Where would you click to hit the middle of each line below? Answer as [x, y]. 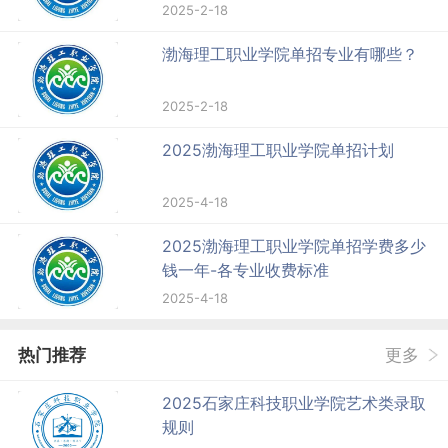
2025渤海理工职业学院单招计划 [278, 150]
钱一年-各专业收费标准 [246, 270]
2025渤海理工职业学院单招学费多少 [294, 246]
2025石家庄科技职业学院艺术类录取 [294, 403]
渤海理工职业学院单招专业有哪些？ [290, 54]
